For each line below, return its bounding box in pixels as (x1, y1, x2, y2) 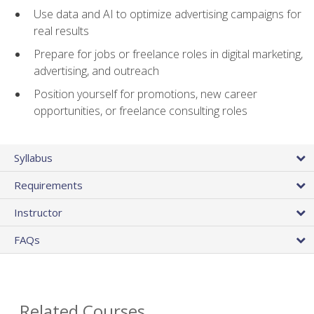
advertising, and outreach (34, 63, 159, 79)
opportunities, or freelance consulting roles (34, 102, 247, 118)
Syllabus (14, 150, 53, 165)
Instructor (14, 205, 62, 219)
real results (34, 23, 89, 39)
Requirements (14, 177, 83, 192)
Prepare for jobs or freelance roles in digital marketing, (34, 46, 303, 62)
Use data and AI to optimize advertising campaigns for (34, 6, 301, 22)
